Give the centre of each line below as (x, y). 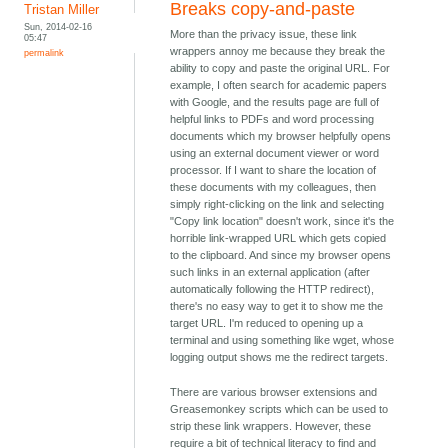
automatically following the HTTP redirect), (272, 289)
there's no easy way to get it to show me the (277, 306)
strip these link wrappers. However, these (271, 426)
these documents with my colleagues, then (273, 187)
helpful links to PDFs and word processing (272, 119)
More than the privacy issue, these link (264, 34)
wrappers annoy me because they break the (278, 51)
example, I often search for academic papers (279, 85)
